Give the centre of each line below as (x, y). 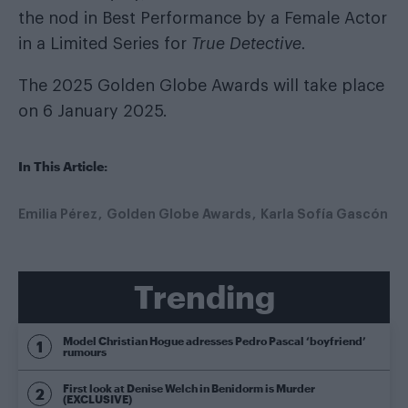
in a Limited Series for (105, 43)
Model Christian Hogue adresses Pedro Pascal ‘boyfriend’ (214, 341)
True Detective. (249, 43)
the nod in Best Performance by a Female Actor (203, 18)
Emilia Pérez (58, 214)
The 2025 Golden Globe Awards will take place (201, 85)
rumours (85, 352)
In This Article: (63, 166)
